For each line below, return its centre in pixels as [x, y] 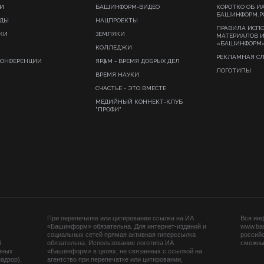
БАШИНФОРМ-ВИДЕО [128, 7]
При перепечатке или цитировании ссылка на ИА [121, 218]
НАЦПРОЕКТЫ [117, 20]
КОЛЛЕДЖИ [114, 47]
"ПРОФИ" [108, 109]
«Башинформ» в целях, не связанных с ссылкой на [125, 251]
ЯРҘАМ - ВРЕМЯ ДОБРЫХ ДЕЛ [138, 61]
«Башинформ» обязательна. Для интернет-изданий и [127, 226]
